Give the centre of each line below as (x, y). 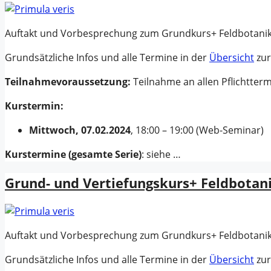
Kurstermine (35, 155)
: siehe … (161, 155)
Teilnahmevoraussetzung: (69, 82)
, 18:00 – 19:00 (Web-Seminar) (197, 130)
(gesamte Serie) (105, 155)
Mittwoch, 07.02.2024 (80, 130)
